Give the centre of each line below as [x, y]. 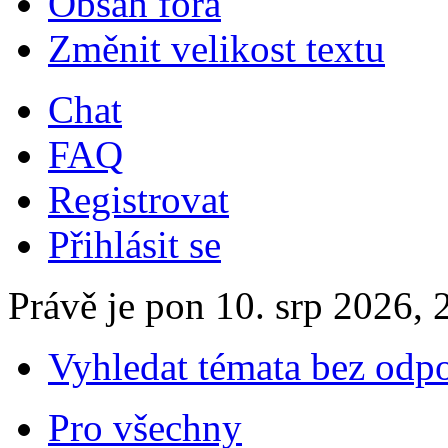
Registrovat [138, 200]
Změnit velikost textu [216, 49]
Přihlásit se [134, 245]
